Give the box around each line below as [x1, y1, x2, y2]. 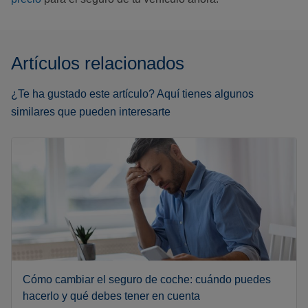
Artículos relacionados [11, 53, 184, 74]
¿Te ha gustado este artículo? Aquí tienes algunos [11, 88, 254, 100]
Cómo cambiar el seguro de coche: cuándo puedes [23, 274, 271, 286]
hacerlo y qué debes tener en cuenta [23, 290, 200, 302]
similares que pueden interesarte [11, 106, 170, 118]
